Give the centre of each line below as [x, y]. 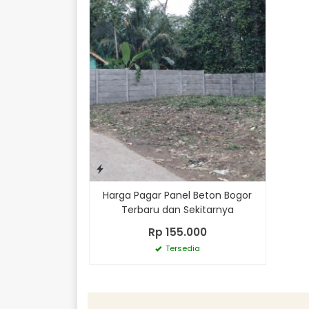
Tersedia [181, 248]
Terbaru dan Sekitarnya [177, 209]
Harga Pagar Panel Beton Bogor [178, 195]
